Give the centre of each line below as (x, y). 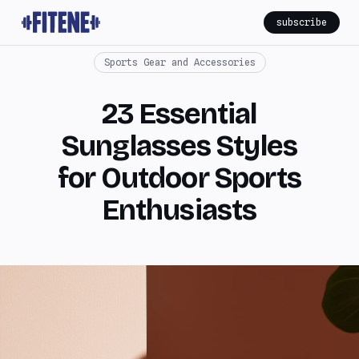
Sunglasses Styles (179, 146)
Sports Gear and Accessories (179, 62)
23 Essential (179, 114)
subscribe (302, 22)
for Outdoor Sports (179, 178)
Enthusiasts (179, 210)
